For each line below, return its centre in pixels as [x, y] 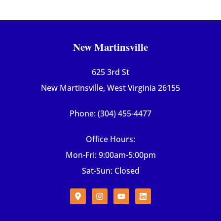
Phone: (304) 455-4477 [110, 114]
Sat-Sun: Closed [110, 171]
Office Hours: [110, 139]
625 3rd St [110, 72]
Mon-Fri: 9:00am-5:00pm [110, 155]
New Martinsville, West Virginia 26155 [110, 88]
